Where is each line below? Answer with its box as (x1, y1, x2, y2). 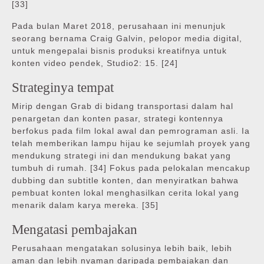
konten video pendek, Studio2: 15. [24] (12, 58, 178, 68)
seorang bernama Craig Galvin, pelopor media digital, (12, 34, 242, 44)
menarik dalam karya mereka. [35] (12, 200, 159, 210)
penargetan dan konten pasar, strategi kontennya (12, 114, 223, 124)
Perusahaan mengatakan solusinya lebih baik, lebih (12, 243, 232, 253)
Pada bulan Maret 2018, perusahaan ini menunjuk (12, 21, 226, 31)
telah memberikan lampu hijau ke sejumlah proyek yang (12, 138, 250, 148)
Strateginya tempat (12, 80, 114, 95)
